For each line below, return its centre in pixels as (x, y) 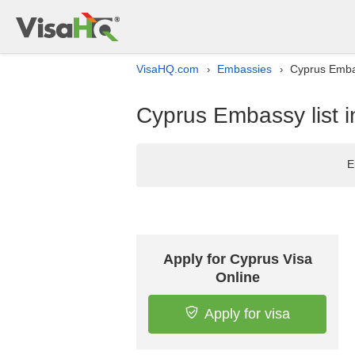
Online (237, 277)
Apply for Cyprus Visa (237, 259)
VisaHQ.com (168, 69)
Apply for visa (247, 314)
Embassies (244, 69)
